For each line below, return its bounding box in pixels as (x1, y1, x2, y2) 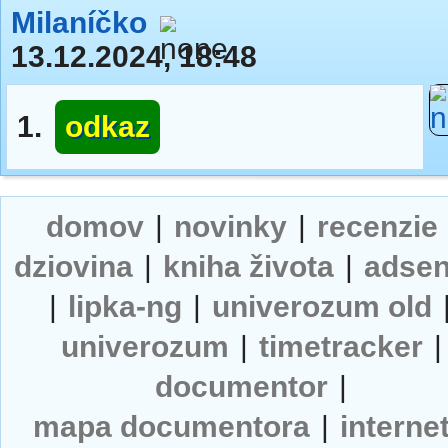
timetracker (259, 330, 423, 363)
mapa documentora (33, 410, 311, 443)
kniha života (163, 250, 335, 283)
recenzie (317, 210, 438, 243)
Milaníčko (11, 6, 147, 39)
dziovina (14, 250, 134, 283)
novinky (174, 210, 287, 243)
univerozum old (212, 290, 432, 323)
